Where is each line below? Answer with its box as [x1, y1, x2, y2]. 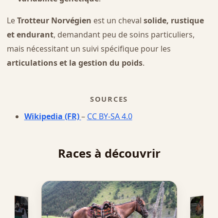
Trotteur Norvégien [17, 15, 91, 26]
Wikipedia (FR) [24, 110, 81, 122]
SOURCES [90, 93, 128, 104]
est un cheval [91, 15, 144, 26]
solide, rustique [143, 15, 204, 26]
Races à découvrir [57, 145, 161, 161]
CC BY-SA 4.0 [87, 110, 132, 122]
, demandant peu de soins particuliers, [53, 29, 195, 40]
